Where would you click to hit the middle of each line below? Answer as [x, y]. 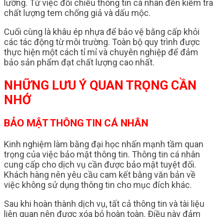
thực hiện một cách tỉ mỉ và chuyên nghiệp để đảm [101, 52]
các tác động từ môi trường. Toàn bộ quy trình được [102, 42]
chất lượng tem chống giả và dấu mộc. [77, 13]
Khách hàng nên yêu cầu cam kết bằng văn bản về [100, 175]
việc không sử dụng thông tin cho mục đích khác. [98, 185]
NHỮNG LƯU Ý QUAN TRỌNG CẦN [100, 85]
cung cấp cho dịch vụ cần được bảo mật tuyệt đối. [100, 165]
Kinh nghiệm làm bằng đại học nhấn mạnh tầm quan [104, 144]
